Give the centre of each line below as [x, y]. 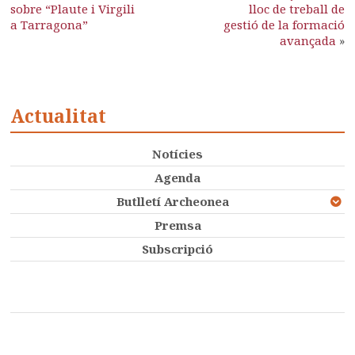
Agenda [177, 177]
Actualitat [59, 116]
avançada [307, 40]
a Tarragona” [50, 25]
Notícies [177, 154]
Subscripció [177, 249]
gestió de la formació [284, 25]
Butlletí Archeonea [172, 201]
